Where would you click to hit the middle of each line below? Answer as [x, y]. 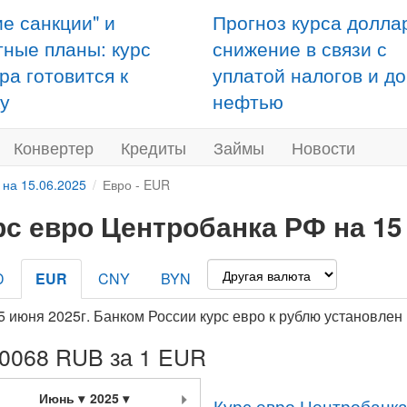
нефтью [248, 101]
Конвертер [54, 147]
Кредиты [154, 147]
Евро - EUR [136, 184]
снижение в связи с [300, 48]
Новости [323, 147]
